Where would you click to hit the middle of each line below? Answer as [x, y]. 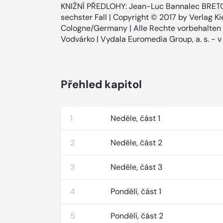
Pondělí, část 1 [136, 191]
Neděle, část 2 [137, 143]
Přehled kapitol [101, 84]
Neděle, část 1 [136, 118]
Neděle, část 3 [137, 167]
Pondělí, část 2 [137, 216]
